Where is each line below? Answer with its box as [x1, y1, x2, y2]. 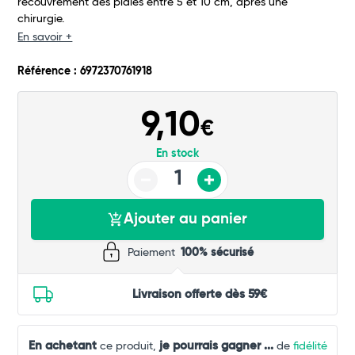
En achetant [28, 340, 97, 353]
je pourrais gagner [158, 340, 261, 353]
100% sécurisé [181, 247, 254, 259]
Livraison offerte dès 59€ [132, 288, 267, 301]
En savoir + [17, 32, 73, 44]
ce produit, [96, 341, 159, 353]
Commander [134, 35, 221, 50]
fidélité [292, 341, 327, 353]
